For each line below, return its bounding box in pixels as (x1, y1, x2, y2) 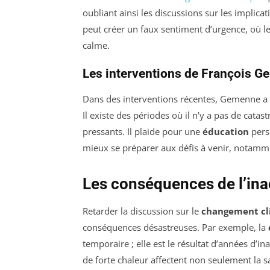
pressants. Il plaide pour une (83, 125, 202, 138)
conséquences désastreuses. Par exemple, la (83, 221, 268, 234)
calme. (83, 39, 110, 52)
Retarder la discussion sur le (83, 205, 201, 218)
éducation (202, 125, 249, 138)
